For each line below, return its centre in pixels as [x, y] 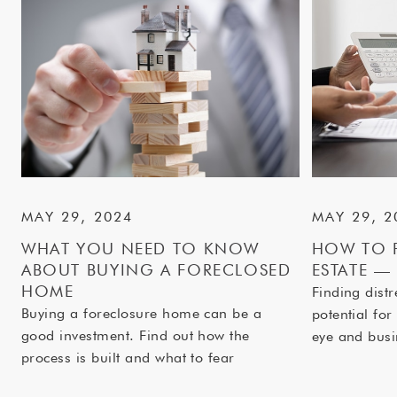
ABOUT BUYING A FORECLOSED [156, 270]
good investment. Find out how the [136, 335]
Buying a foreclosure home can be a [142, 313]
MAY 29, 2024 [77, 217]
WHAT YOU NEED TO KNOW [141, 249]
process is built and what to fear [128, 358]
